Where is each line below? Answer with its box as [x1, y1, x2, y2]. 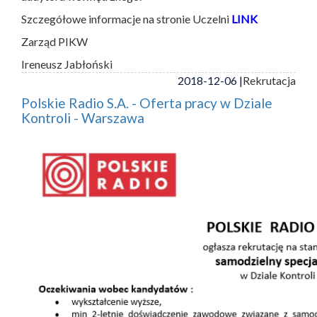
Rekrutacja [243, 73, 296, 87]
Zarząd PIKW [21, 34, 90, 48]
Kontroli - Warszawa [21, 109, 144, 126]
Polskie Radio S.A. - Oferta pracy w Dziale [21, 94, 272, 111]
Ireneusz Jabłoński [21, 57, 113, 71]
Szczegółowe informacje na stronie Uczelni [21, 11, 231, 25]
